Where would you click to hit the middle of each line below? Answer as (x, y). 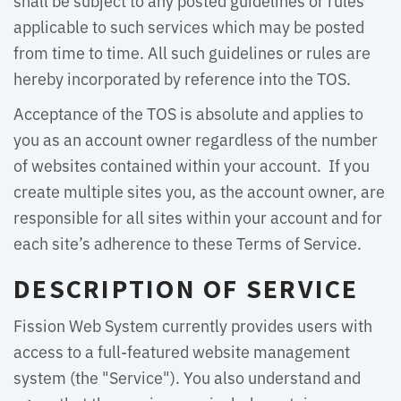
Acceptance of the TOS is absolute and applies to (188, 113)
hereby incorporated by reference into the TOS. (182, 78)
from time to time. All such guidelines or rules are (192, 52)
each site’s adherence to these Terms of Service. (188, 243)
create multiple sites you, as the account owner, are (199, 191)
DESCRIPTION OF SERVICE (186, 288)
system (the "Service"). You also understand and (187, 377)
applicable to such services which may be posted (189, 26)
